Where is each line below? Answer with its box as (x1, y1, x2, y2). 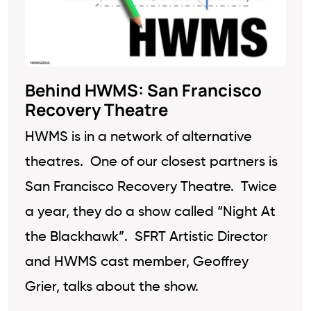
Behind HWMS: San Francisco (25, 78, 262, 101)
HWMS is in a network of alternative (25, 131, 252, 144)
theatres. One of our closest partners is (25, 155, 278, 169)
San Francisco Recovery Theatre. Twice (25, 180, 277, 194)
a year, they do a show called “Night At (25, 205, 276, 219)
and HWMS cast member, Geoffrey (25, 255, 249, 269)
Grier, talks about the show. (25, 280, 199, 294)
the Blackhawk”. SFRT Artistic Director (25, 230, 268, 244)
